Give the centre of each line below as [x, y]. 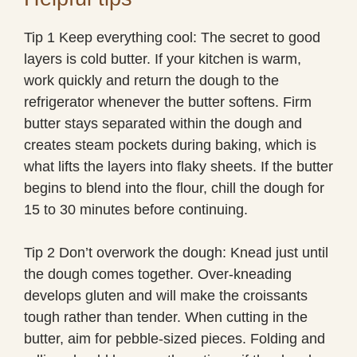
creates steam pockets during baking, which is [170, 145]
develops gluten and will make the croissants [166, 295]
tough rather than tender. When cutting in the [166, 317]
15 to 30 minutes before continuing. [136, 209]
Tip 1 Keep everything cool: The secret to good [172, 37]
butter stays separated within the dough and [163, 123]
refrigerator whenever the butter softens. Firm [168, 102]
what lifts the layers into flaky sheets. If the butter [178, 166]
